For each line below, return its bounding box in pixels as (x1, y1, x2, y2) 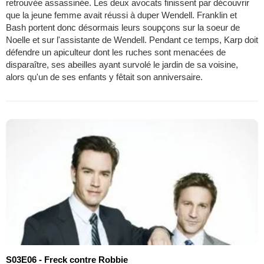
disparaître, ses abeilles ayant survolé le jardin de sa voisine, (6, 59, 238, 70)
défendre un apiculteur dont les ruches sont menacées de (6, 47, 226, 57)
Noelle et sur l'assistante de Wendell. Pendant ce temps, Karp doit (6, 34, 258, 45)
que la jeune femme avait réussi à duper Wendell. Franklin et (6, 9, 237, 20)
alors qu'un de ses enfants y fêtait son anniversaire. (6, 71, 203, 82)
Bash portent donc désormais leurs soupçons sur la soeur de (6, 22, 240, 32)
